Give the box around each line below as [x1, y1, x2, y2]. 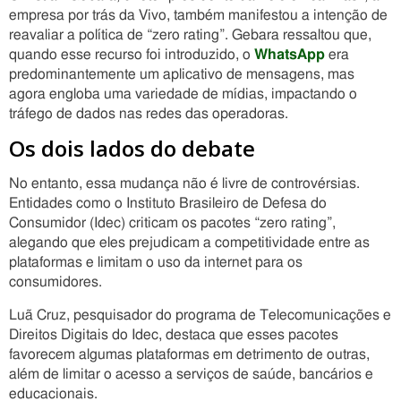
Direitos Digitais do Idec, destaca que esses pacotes [9, 328, 338, 342]
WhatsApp [254, 47, 325, 62]
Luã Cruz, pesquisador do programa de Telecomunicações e [9, 308, 391, 322]
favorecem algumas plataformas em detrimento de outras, [9, 347, 370, 362]
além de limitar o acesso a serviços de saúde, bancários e [9, 367, 373, 381]
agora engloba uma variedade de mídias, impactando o [9, 87, 357, 101]
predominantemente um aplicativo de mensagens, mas [9, 67, 354, 81]
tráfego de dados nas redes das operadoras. [9, 107, 288, 121]
